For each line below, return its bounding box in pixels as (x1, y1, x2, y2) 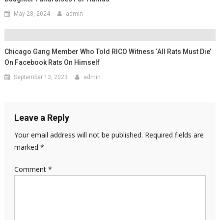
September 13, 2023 (14, 74, 68, 81)
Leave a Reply (14, 112, 69, 123)
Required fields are (144, 130, 204, 139)
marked (14, 142, 40, 152)
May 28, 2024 (14, 10, 51, 17)
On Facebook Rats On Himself (4, 58, 100, 66)
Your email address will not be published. (14, 130, 143, 139)
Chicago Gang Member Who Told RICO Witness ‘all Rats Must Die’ (4, 48, 212, 55)
